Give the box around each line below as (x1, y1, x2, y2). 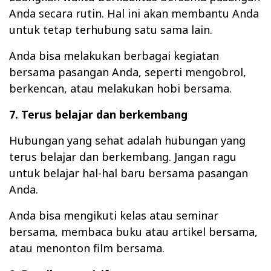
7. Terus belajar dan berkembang (9, 106, 188, 122)
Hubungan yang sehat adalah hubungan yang (9, 132, 246, 148)
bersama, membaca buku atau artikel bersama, (9, 224, 258, 239)
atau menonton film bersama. (9, 240, 165, 255)
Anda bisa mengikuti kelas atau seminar (9, 207, 218, 223)
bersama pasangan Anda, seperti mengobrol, (9, 64, 246, 79)
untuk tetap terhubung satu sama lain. (9, 22, 212, 37)
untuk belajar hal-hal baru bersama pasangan (9, 165, 248, 180)
